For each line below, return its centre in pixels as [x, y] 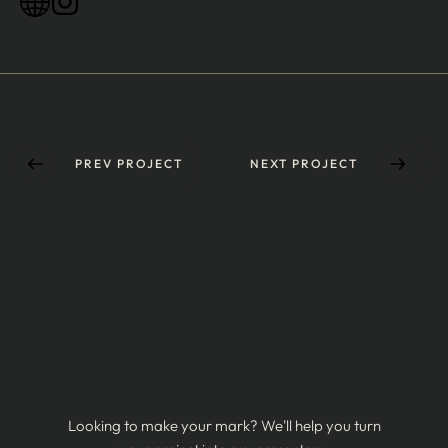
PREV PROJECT [129, 163]
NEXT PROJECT [304, 163]
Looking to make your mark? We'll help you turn [224, 425]
